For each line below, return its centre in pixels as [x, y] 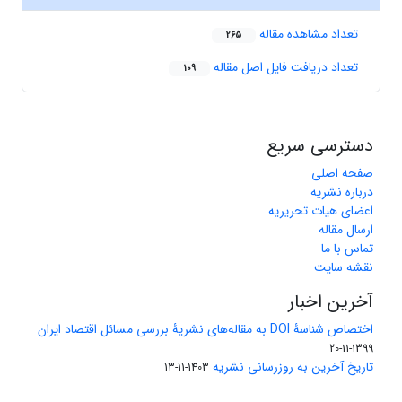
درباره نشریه [342, 192]
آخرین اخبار [331, 302]
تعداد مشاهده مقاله [307, 35]
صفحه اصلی [342, 174]
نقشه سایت [344, 268]
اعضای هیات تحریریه [321, 211]
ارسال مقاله [346, 230]
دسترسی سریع [320, 146]
